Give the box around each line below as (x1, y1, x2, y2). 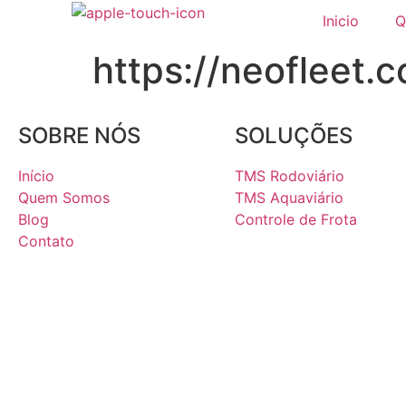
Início (18, 167, 54, 185)
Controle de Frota (235, 210, 358, 228)
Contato (18, 232, 74, 250)
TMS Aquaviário (235, 188, 344, 207)
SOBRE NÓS (18, 122, 140, 149)
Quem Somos (18, 188, 110, 207)
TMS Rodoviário (235, 167, 345, 185)
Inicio (322, 12, 359, 30)
